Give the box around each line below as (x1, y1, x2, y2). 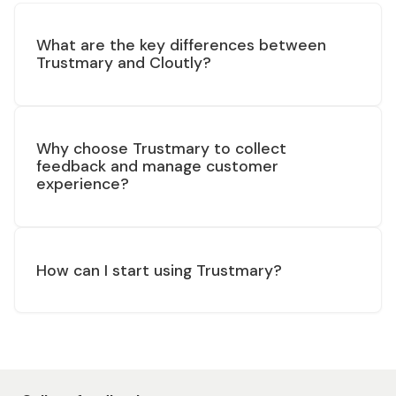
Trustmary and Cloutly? (36, 53, 211, 73)
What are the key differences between (36, 35, 326, 56)
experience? (36, 174, 129, 194)
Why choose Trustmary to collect (36, 139, 286, 159)
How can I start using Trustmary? (36, 260, 282, 280)
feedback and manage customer (36, 156, 278, 177)
